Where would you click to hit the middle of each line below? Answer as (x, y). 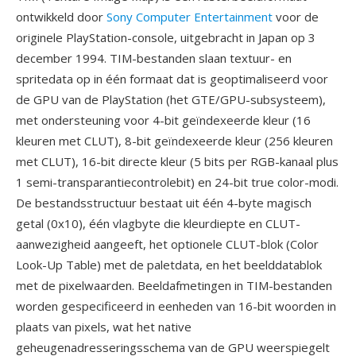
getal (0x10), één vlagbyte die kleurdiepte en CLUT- (158, 223)
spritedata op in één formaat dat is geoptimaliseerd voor (172, 79)
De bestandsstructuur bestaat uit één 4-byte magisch (164, 203)
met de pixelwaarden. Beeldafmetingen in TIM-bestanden (174, 285)
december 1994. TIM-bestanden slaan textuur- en (154, 58)
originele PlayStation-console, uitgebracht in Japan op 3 (166, 37)
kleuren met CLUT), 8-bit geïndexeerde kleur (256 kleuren (174, 141)
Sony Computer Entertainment (190, 17)
